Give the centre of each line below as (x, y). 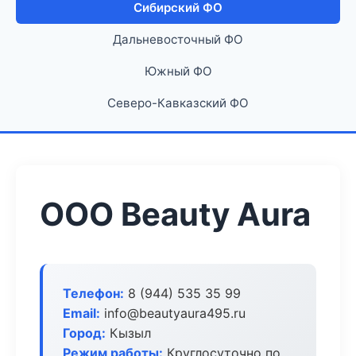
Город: (84, 333)
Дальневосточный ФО (178, 39)
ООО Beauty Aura (175, 214)
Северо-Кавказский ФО (178, 103)
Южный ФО (178, 71)
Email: (81, 313)
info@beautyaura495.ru (173, 313)
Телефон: (93, 293)
